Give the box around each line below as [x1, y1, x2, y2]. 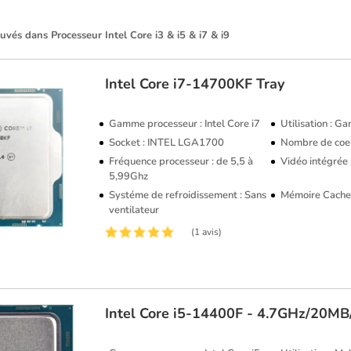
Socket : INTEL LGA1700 [109, 136, 225, 150]
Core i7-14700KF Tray [139, 74, 285, 93]
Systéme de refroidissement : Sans [109, 188, 267, 202]
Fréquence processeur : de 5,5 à [109, 154, 254, 168]
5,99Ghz [109, 169, 149, 183]
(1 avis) [191, 226, 223, 238]
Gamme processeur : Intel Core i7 [109, 117, 261, 131]
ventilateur [109, 203, 160, 217]
